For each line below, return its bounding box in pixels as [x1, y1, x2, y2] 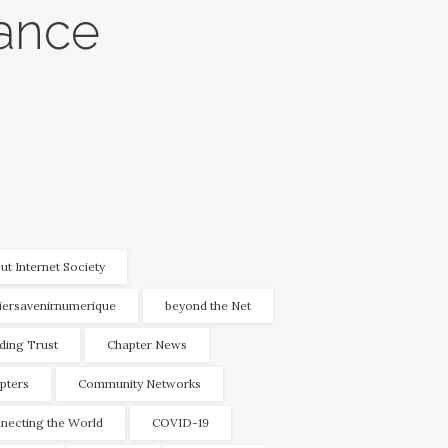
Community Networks [78, 376, 201, 392]
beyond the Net [165, 298, 251, 314]
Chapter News [107, 337, 187, 353]
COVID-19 [152, 415, 209, 431]
